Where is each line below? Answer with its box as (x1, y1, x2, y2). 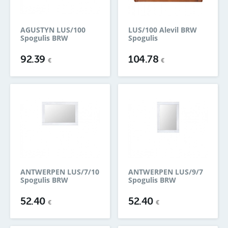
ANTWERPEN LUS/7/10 (20, 167, 99, 177)
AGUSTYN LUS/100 (20, 25, 85, 35)
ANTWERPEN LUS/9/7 (128, 167, 203, 177)
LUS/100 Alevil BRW (128, 25, 197, 35)
